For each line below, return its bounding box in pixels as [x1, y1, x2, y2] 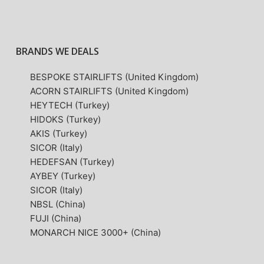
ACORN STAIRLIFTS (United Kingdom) [30, 85, 189, 97]
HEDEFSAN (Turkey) [30, 156, 115, 168]
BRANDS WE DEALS [15, 45, 99, 58]
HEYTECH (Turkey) [30, 100, 110, 111]
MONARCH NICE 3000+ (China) [30, 227, 161, 239]
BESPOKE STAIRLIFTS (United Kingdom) [30, 71, 199, 83]
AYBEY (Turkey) [30, 170, 96, 182]
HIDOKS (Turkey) [30, 114, 101, 126]
